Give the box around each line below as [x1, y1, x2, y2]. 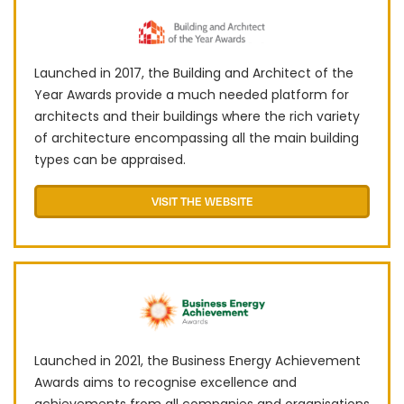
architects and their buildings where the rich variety [34, 106, 360, 125]
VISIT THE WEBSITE [151, 193, 253, 208]
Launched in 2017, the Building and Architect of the [34, 63, 353, 82]
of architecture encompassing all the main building [34, 128, 359, 147]
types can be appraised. [34, 150, 186, 169]
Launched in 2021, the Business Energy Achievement [34, 352, 361, 371]
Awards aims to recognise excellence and [34, 373, 297, 392]
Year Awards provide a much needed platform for [34, 85, 349, 104]
